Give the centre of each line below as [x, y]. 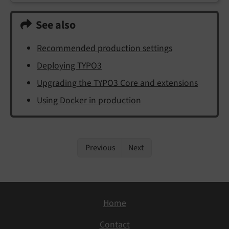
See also [56, 25]
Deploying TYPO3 [69, 66]
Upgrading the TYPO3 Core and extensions [117, 83]
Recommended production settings [105, 49]
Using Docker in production [89, 101]
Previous [100, 148]
